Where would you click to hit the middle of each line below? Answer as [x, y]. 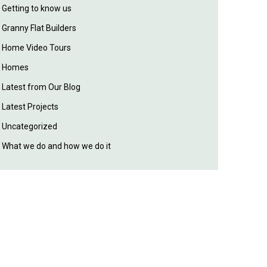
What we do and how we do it [57, 146]
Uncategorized [30, 126]
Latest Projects [30, 107]
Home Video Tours [37, 48]
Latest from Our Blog [41, 87]
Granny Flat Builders [39, 28]
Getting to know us [37, 8]
